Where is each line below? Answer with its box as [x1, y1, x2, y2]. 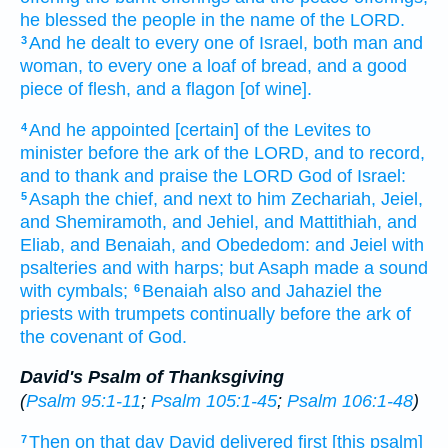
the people [112, 10, 196, 31]
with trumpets [78, 303, 185, 324]
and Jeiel [315, 234, 387, 255]
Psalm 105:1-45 [151, 391, 277, 412]
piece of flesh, [20, 79, 131, 100]
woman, [20, 56, 83, 77]
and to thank [20, 165, 119, 186]
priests [20, 303, 73, 324]
